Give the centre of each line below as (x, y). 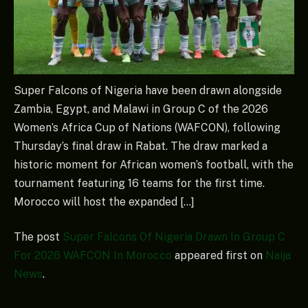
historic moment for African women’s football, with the (154, 164)
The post (38, 237)
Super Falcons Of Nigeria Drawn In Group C (174, 237)
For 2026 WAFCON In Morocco (93, 256)
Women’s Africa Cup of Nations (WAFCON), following (147, 127)
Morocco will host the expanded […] (104, 201)
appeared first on (219, 256)
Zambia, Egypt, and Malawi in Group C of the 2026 (141, 109)
